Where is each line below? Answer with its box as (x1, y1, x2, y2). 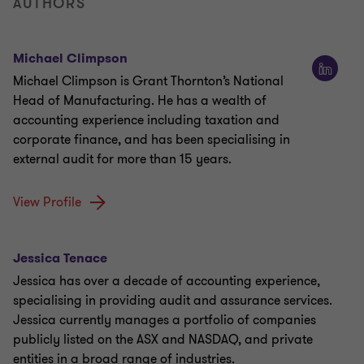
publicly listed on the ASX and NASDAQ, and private (13, 331, 313, 349)
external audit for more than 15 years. (13, 150, 232, 169)
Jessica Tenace (13, 249, 107, 267)
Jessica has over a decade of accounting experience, (13, 272, 320, 291)
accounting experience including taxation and (13, 111, 279, 130)
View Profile (13, 193, 81, 212)
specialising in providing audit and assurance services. (13, 292, 332, 310)
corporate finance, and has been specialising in (13, 131, 290, 149)
